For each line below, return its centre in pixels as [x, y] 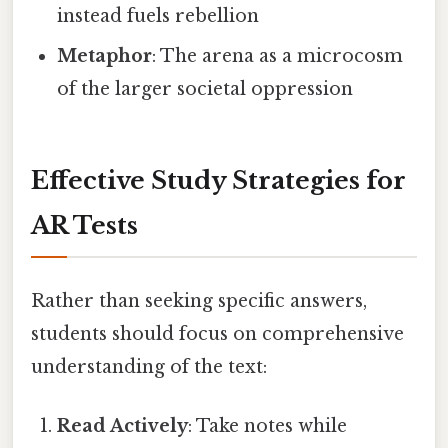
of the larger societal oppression [205, 88]
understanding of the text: [149, 366]
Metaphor [105, 55]
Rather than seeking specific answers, [199, 300]
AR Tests [84, 226]
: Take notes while [268, 425]
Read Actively [123, 425]
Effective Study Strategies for [218, 181]
